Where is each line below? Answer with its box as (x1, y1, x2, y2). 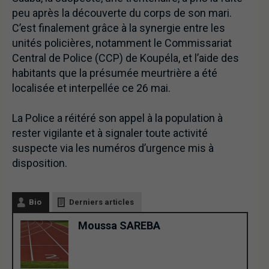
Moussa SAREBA (78, 219, 160, 232)
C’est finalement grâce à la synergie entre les (12, 22, 225, 35)
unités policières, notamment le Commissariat (12, 37, 232, 50)
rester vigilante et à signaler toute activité (12, 127, 208, 140)
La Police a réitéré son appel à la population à (12, 112, 223, 125)
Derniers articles (69, 198, 134, 207)
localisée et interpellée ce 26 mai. (12, 82, 173, 95)
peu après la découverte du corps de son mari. (12, 7, 232, 20)
